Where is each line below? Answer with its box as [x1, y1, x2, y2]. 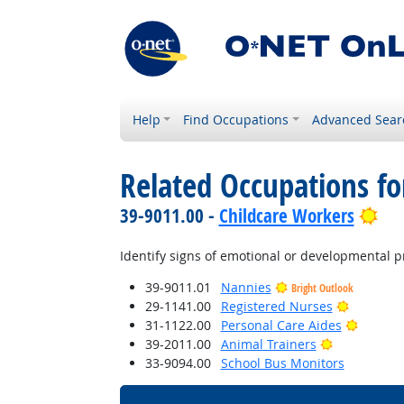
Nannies [220, 279, 271, 296]
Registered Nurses [220, 298, 333, 315]
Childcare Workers [218, 203, 354, 228]
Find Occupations [183, 111, 289, 128]
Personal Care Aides [220, 317, 342, 334]
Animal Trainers [220, 335, 317, 353]
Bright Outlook [290, 280, 353, 296]
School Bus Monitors [220, 354, 344, 372]
